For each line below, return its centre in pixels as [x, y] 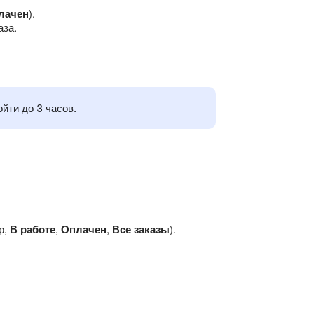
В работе [33, 230]
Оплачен [84, 230]
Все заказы [141, 230]
